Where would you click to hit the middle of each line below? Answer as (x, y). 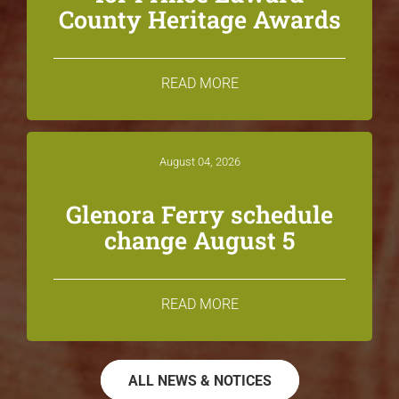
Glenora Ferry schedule (199, 214)
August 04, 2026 (199, 161)
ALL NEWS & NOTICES (199, 380)
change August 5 (199, 240)
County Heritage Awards (199, 19)
